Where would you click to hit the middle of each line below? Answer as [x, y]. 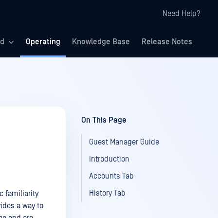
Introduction [109, 159]
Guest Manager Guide [124, 142]
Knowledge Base [101, 42]
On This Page [104, 120]
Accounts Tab [111, 176]
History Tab [107, 193]
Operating [43, 42]
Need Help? [182, 14]
